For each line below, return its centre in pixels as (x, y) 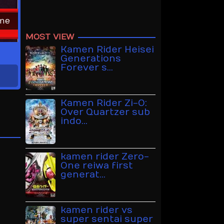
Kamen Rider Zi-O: (104, 103)
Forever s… (87, 68)
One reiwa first (97, 166)
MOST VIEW (50, 37)
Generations (91, 59)
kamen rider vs (96, 210)
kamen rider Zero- (105, 157)
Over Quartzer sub (105, 112)
